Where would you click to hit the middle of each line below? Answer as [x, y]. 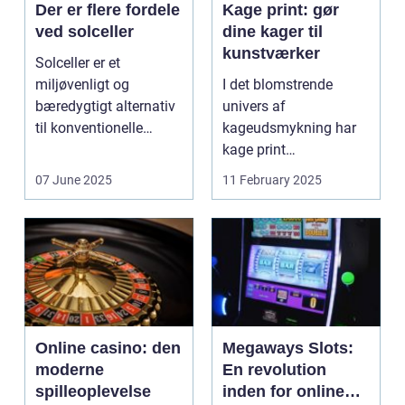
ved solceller [85, 31]
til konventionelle [89, 127]
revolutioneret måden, [291, 171]
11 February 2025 [272, 179]
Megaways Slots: [288, 348]
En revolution [274, 369]
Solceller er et [78, 62]
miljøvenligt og [82, 84]
